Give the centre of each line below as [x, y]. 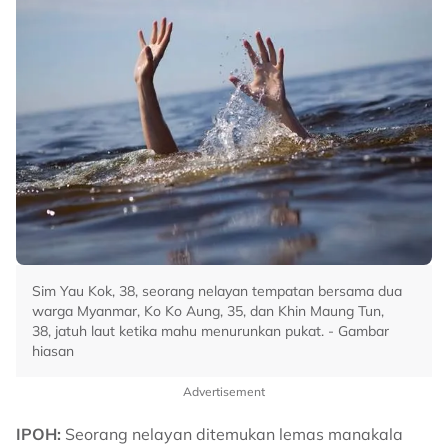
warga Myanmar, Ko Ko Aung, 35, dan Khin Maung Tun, [208, 311]
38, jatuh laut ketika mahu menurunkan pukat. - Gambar [210, 331]
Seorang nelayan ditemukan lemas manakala [232, 434]
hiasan [53, 351]
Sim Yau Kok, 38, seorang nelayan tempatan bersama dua [217, 291]
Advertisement [224, 392]
